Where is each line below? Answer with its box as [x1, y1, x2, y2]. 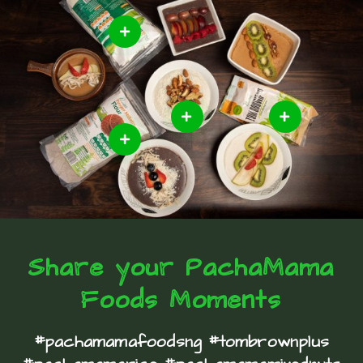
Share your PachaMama [28, 250, 335, 284]
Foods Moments [81, 282, 282, 317]
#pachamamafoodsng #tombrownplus [33, 330, 330, 353]
